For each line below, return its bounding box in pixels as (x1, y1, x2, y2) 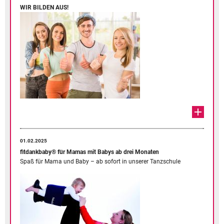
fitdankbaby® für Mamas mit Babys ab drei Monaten (20, 148, 159, 155)
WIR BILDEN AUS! (20, 3, 68, 11)
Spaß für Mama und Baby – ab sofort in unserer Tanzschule (20, 157, 180, 165)
